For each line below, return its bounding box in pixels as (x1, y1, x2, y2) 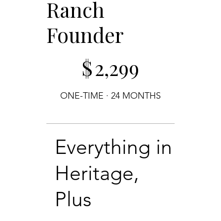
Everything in (55, 134, 172, 159)
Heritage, (55, 160, 139, 185)
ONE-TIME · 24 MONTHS (60, 90, 161, 101)
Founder (46, 21, 124, 48)
